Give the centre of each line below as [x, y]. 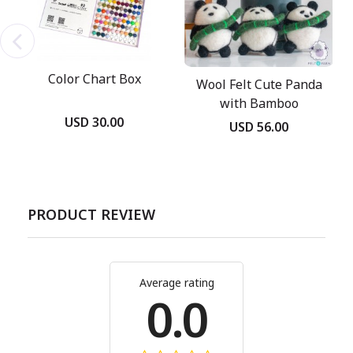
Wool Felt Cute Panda [259, 84]
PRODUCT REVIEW [91, 215]
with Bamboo [259, 103]
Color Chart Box [94, 78]
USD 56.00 [259, 127]
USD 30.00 [94, 122]
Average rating [176, 283]
